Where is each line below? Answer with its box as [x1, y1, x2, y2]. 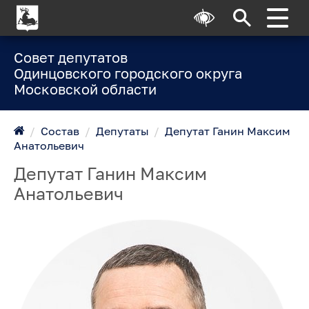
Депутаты [95, 124, 149, 137]
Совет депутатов [13, 49, 128, 66]
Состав [41, 124, 80, 137]
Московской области [13, 81, 157, 97]
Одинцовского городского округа [13, 65, 242, 81]
